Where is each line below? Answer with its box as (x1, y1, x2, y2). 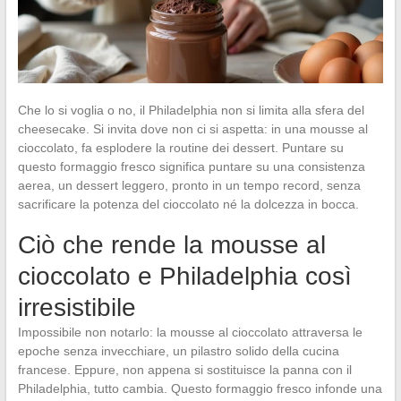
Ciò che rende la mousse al (17, 230, 326, 259)
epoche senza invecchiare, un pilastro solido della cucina (17, 343, 339, 358)
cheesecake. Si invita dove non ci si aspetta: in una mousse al (17, 121, 368, 136)
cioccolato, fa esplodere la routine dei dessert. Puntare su (17, 140, 344, 155)
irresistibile (17, 293, 136, 321)
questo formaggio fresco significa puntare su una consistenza (17, 158, 365, 174)
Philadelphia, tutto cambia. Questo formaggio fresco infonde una (17, 380, 382, 396)
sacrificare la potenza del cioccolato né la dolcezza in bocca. (17, 196, 359, 211)
